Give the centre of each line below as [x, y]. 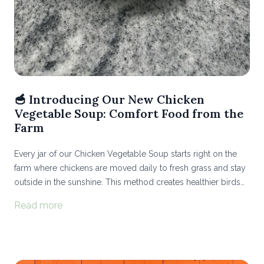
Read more [38, 205]
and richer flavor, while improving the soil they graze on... [123, 196]
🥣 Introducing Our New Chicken [109, 99]
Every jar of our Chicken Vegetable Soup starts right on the [126, 154]
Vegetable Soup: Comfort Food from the [129, 113]
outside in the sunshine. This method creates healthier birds [127, 182]
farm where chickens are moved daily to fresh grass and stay [130, 168]
